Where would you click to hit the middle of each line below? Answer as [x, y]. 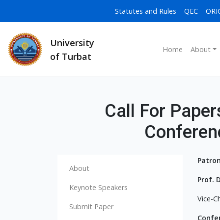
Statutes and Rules [146, 11]
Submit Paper [91, 207]
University [72, 42]
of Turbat [71, 56]
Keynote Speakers [98, 188]
